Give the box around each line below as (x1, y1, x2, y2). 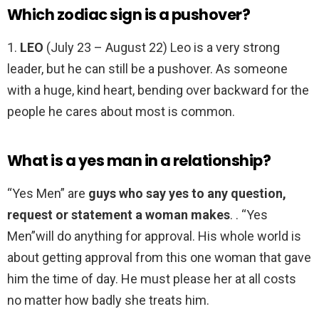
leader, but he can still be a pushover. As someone (7, 61, 288, 77)
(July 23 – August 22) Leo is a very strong (43, 40, 280, 56)
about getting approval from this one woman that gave (7, 250, 311, 266)
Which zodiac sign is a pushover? (7, 4, 251, 26)
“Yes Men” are (7, 186, 88, 202)
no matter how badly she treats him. (7, 293, 209, 308)
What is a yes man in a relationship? (7, 150, 271, 172)
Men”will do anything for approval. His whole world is (7, 229, 301, 244)
